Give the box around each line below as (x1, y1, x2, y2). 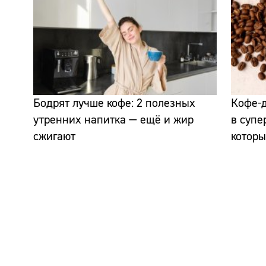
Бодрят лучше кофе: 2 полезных (33, 96, 195, 111)
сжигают (33, 129, 75, 144)
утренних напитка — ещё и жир (33, 112, 194, 128)
